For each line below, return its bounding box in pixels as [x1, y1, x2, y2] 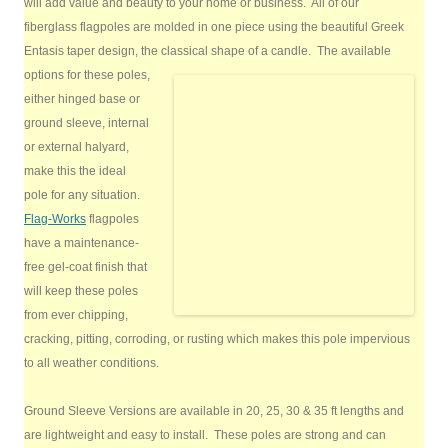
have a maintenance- [24, 236, 139, 250]
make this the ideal [24, 164, 126, 178]
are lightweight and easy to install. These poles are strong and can [24, 428, 386, 442]
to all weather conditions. [24, 356, 159, 370]
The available [317, 44, 391, 58]
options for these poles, [24, 68, 150, 82]
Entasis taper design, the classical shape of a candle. [24, 44, 317, 58]
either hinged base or [24, 92, 140, 106]
